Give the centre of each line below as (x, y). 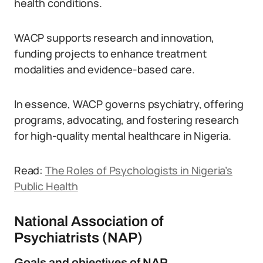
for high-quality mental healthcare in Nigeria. (123, 136)
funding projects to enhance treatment (110, 53)
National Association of (89, 221)
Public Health (46, 186)
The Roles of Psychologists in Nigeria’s (139, 170)
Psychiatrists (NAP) (78, 238)
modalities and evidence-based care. (104, 69)
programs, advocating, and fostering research (127, 120)
